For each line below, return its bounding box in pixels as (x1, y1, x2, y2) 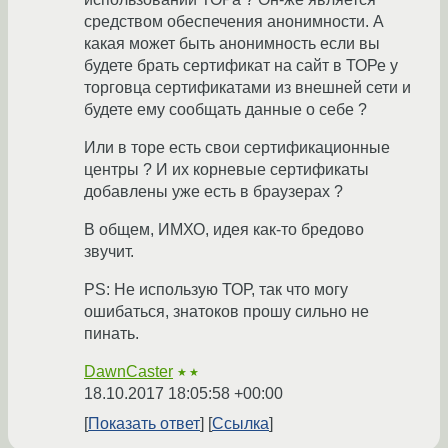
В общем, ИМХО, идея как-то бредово (84, 221, 364, 239)
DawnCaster (84, 363, 173, 381)
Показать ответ (88, 415, 200, 433)
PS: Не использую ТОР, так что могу (84, 281, 348, 299)
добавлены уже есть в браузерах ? (84, 183, 343, 201)
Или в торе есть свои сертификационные (84, 139, 390, 157)
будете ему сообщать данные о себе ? (84, 101, 367, 119)
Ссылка (212, 415, 269, 433)
